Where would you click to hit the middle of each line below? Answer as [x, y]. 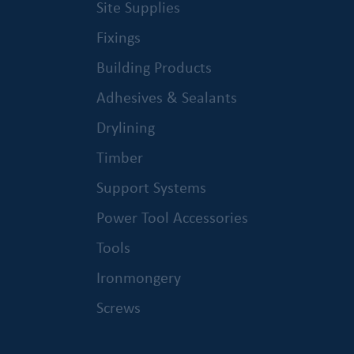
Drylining [125, 126]
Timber [119, 156]
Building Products [154, 66]
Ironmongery [138, 277]
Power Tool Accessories [172, 217]
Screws [118, 307]
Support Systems [151, 186]
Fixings [118, 36]
